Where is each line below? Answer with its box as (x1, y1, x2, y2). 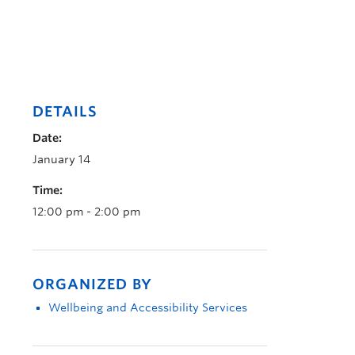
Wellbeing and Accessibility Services (48, 301, 247, 314)
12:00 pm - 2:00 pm (32, 205, 140, 218)
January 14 (32, 153, 90, 166)
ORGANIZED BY (32, 276, 152, 292)
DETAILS (32, 103, 97, 120)
